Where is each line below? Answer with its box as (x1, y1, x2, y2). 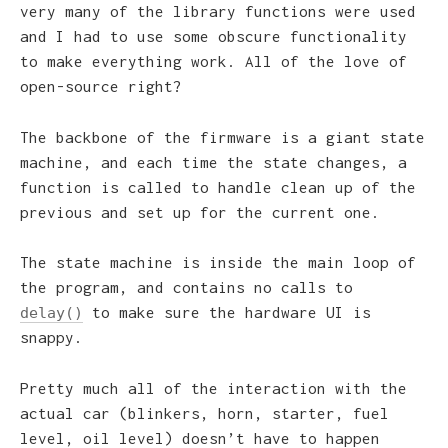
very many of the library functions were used (20, 2, 416, 21)
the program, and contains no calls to (20, 278, 353, 297)
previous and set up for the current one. (20, 202, 380, 221)
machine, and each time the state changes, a (20, 152, 407, 171)
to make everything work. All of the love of (20, 52, 407, 71)
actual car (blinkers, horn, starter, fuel (20, 403, 389, 422)
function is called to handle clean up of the (20, 177, 416, 196)
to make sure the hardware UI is (83, 303, 371, 322)
